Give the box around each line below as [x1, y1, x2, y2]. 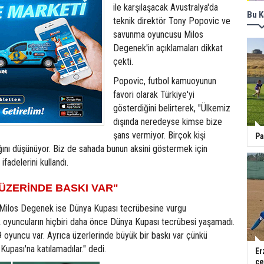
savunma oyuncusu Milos [113, 29, 203, 40]
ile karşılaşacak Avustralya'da [113, 2, 218, 13]
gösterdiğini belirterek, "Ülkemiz [113, 103, 230, 114]
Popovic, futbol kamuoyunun [113, 75, 216, 87]
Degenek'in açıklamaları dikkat [113, 42, 223, 54]
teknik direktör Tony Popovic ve [113, 15, 230, 27]
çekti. [113, 56, 133, 67]
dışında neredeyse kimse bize [113, 116, 222, 127]
